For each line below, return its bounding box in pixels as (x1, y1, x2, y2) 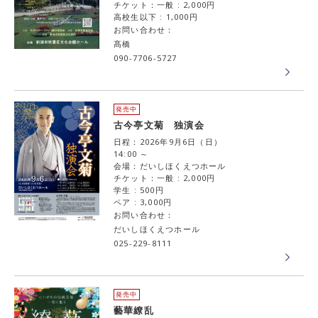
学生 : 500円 (114, 185, 164, 195)
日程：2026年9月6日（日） (114, 136, 222, 147)
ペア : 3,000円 (114, 197, 172, 207)
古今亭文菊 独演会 (114, 119, 204, 131)
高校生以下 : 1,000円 (114, 11, 198, 22)
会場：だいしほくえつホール (114, 160, 226, 171)
